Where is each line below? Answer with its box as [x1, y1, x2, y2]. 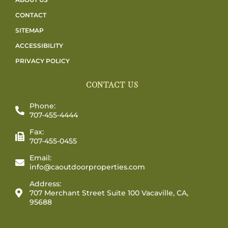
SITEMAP [15, 26, 44, 35]
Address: [29, 179, 61, 189]
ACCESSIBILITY [15, 42, 63, 50]
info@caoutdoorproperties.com [29, 162, 145, 172]
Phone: [29, 101, 55, 111]
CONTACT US [85, 80, 138, 90]
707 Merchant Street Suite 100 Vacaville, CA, [29, 188, 188, 198]
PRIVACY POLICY [15, 57, 70, 65]
